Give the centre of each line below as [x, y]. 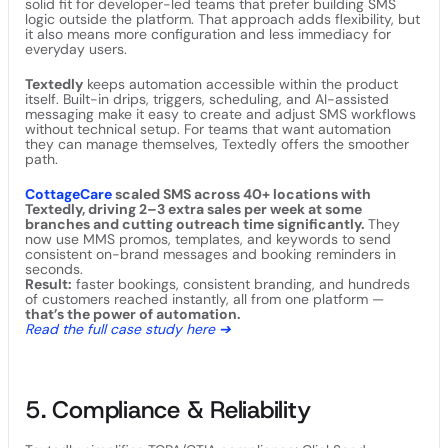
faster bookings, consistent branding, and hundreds [241, 283]
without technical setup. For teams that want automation [208, 128]
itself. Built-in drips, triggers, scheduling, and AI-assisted [207, 98]
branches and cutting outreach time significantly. [196, 223]
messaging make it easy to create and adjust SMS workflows [220, 113]
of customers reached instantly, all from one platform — [204, 298]
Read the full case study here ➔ [128, 328]
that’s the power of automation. [133, 313]
